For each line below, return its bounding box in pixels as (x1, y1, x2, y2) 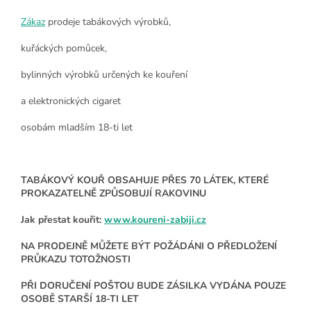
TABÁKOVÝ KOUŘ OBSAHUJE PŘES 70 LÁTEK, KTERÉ (21, 174, 269, 187)
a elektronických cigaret (21, 94, 121, 108)
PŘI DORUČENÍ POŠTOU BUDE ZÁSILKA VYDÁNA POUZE (21, 279, 286, 293)
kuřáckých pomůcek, (21, 42, 107, 56)
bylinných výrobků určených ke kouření (21, 68, 187, 82)
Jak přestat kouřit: (21, 213, 104, 227)
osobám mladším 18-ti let (21, 121, 133, 135)
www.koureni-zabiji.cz (104, 213, 206, 227)
